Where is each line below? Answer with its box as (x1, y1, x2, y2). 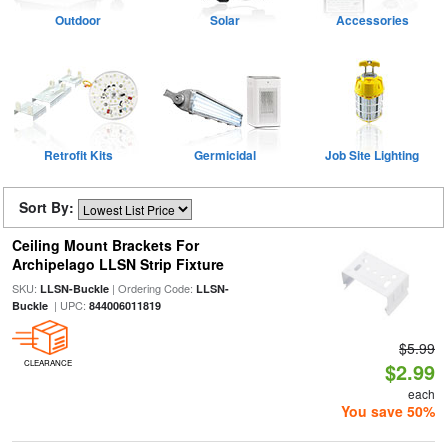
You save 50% (341, 401, 436, 421)
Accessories (335, 11, 409, 29)
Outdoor (55, 11, 102, 29)
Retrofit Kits (43, 146, 113, 164)
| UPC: (47, 297, 89, 313)
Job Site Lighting (325, 146, 420, 164)
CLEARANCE (23, 357, 72, 368)
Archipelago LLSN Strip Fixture (11, 254, 224, 274)
